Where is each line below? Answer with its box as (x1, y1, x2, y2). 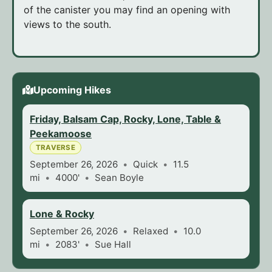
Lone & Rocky (30, 208, 94, 220)
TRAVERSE (36, 143, 75, 152)
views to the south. (24, 18, 111, 31)
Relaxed (133, 225, 168, 237)
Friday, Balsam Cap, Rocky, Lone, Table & (30, 113, 221, 126)
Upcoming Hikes (33, 84, 111, 97)
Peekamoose (30, 127, 92, 140)
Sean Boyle (95, 172, 144, 184)
